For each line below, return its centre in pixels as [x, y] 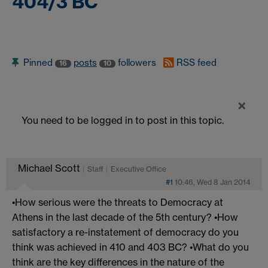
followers [137, 63]
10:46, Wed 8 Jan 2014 [212, 182]
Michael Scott [50, 168]
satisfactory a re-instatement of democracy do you [125, 232]
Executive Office [138, 169]
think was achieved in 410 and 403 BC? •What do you [130, 247]
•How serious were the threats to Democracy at [118, 202]
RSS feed [197, 63]
